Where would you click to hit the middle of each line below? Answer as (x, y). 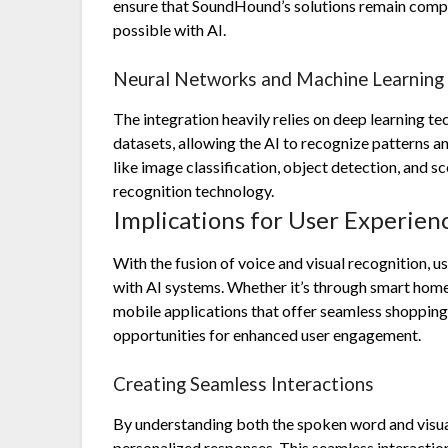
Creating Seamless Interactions (244, 384)
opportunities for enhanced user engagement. (267, 335)
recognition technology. (194, 191)
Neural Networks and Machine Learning (279, 79)
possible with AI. (170, 30)
